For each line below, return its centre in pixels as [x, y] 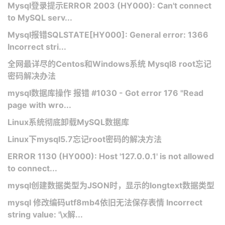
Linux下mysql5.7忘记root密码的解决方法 [85, 139]
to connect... [32, 168]
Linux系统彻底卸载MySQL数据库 [68, 122]
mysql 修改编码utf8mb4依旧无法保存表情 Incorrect [105, 202]
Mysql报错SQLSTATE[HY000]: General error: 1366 [108, 34]
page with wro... [39, 105]
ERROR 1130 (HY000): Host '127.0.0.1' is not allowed [111, 156]
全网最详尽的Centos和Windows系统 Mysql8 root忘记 [109, 64]
